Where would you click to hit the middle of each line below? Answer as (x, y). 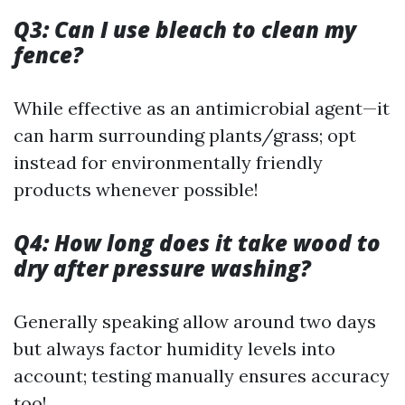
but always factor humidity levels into (174, 348)
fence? (48, 55)
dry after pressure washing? (162, 268)
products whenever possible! (136, 189)
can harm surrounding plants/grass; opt (185, 135)
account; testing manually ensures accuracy (202, 376)
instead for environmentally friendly (168, 162)
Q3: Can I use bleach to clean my (185, 29)
